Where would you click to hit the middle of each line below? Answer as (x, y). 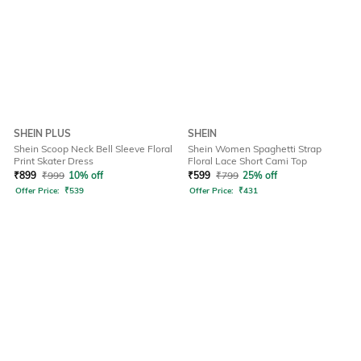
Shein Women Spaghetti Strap (255, 149)
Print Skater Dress (54, 161)
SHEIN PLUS (42, 134)
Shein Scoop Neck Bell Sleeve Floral (93, 149)
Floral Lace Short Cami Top (247, 161)
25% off (260, 176)
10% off (86, 176)
